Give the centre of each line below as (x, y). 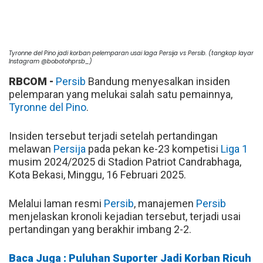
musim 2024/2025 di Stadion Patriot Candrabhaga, (125, 161)
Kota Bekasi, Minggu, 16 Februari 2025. (97, 174)
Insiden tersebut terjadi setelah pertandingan (113, 136)
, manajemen (165, 203)
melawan (31, 149)
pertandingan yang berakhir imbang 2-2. (100, 229)
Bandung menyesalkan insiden (158, 81)
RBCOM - (32, 81)
